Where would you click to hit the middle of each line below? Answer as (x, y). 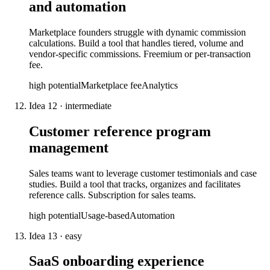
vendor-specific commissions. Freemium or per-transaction (140, 54)
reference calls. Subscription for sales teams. (112, 195)
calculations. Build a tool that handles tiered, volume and (136, 43)
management (69, 147)
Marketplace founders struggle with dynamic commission (137, 32)
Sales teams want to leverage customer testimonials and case (143, 173)
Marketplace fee (111, 85)
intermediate (88, 105)
